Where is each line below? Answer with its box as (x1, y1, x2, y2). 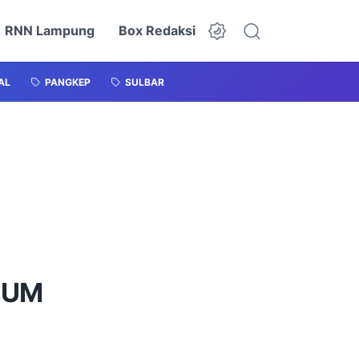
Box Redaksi (119, 22, 196, 38)
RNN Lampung (5, 22, 95, 38)
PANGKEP (45, 76, 91, 89)
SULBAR (125, 76, 164, 89)
